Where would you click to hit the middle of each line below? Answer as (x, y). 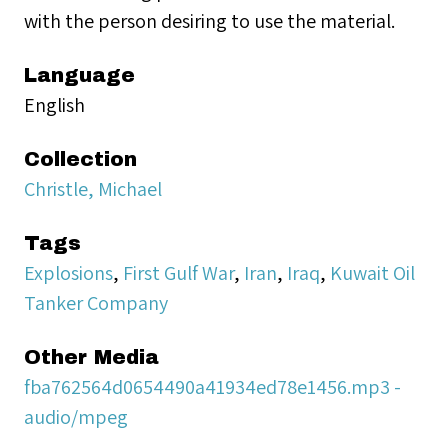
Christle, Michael (93, 188)
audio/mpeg (76, 416)
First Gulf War (178, 272)
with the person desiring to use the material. (209, 20)
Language (79, 75)
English (54, 104)
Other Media (91, 357)
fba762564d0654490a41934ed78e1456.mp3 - (212, 386)
